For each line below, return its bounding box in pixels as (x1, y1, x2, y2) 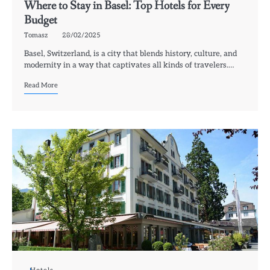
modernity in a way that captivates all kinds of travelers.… (24, 60, 234, 70)
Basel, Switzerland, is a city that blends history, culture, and (24, 48, 237, 58)
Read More (24, 81, 58, 89)
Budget (24, 11, 57, 28)
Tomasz (24, 31, 48, 39)
